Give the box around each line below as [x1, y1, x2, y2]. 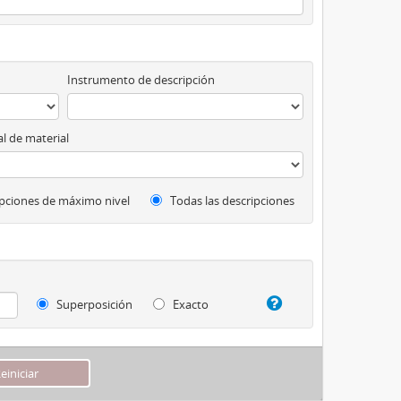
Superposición [54, 296, 133, 313]
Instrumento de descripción [66, 72, 215, 88]
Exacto [170, 296, 209, 313]
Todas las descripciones [167, 192, 294, 209]
